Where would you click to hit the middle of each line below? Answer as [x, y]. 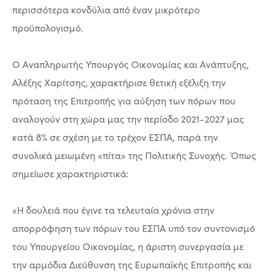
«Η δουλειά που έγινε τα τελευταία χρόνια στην [113, 210]
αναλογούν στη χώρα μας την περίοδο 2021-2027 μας [128, 119]
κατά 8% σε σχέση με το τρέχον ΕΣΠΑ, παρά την [115, 137]
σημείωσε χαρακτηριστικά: [70, 173]
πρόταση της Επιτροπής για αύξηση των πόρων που [124, 100]
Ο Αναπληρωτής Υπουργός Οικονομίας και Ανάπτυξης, [131, 64]
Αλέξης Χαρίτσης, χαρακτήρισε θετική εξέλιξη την [119, 82]
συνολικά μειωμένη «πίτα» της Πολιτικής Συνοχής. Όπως [134, 155]
